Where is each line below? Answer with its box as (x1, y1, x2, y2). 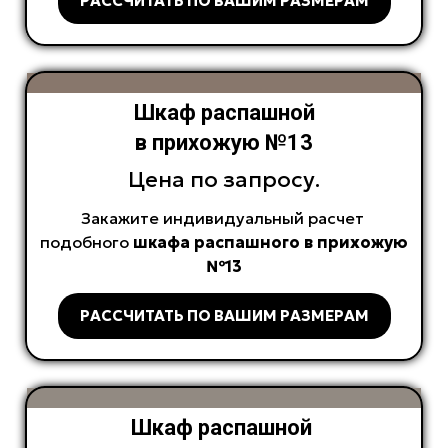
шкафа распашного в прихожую (133, 232, 408, 253)
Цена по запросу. (128, 166, 320, 194)
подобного (40, 232, 133, 253)
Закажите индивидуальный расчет (80, 208, 368, 229)
